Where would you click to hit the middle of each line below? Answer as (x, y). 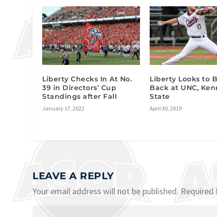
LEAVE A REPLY (73, 176)
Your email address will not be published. (106, 191)
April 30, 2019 (166, 108)
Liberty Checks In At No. (87, 79)
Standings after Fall (80, 97)
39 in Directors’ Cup (79, 88)
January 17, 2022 (63, 108)
